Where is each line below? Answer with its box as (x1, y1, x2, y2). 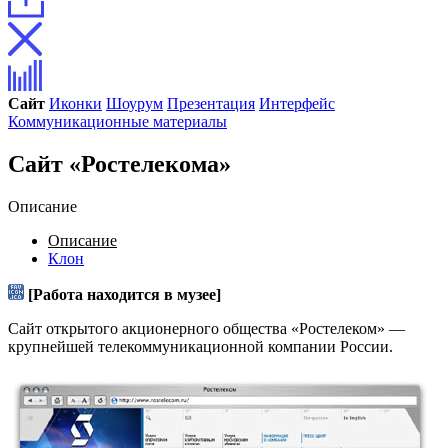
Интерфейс (259, 95, 335, 112)
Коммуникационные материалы (8, 113, 227, 130)
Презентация (167, 95, 255, 112)
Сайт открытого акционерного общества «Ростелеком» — (8, 319, 405, 337)
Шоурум (106, 95, 163, 112)
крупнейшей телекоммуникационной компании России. (8, 337, 393, 355)
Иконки (49, 95, 102, 112)
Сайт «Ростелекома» (8, 150, 231, 177)
